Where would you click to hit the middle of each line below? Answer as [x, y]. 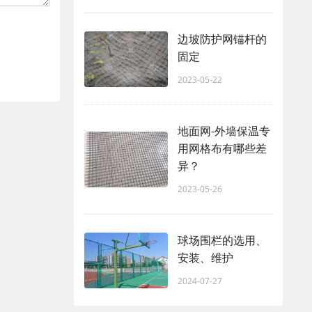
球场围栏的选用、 [222, 241]
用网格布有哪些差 [222, 149]
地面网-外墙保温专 [224, 131]
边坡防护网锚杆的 [222, 39]
